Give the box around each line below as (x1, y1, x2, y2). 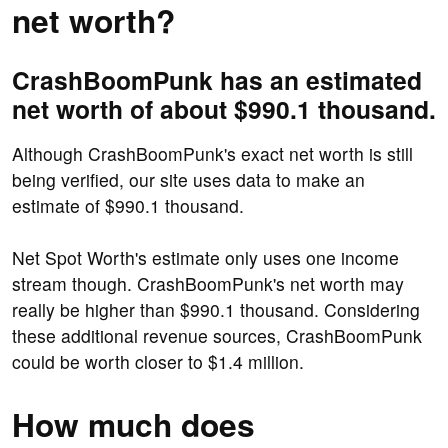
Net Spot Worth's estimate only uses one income (12, 245, 399, 271)
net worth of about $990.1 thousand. (12, 91, 436, 128)
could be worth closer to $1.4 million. (12, 349, 304, 375)
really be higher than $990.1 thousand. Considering (12, 297, 420, 323)
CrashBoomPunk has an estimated (12, 62, 422, 99)
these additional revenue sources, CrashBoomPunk (12, 323, 422, 349)
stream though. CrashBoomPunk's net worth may (12, 271, 404, 297)
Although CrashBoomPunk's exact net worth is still (12, 141, 413, 167)
